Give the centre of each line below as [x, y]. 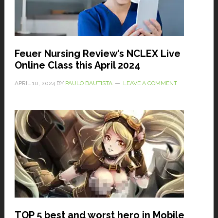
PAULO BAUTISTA [89, 83]
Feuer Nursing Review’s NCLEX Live [97, 54]
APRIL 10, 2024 [35, 83]
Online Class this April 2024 [77, 65]
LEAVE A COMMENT [150, 83]
